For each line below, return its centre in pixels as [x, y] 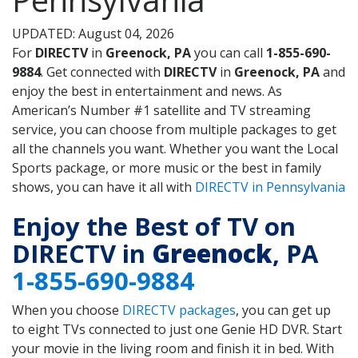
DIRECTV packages [179, 310]
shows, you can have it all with [103, 187]
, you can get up [283, 310]
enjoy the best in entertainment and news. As [147, 91]
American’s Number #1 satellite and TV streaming [161, 111]
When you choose [67, 310]
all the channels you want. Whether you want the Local [175, 149]
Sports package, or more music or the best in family [167, 168]
